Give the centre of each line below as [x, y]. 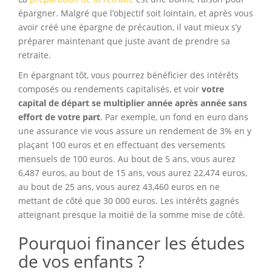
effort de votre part [59, 117]
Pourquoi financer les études [131, 243]
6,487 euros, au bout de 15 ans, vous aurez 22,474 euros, [133, 173]
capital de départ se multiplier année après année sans [133, 103]
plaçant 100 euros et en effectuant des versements [122, 145]
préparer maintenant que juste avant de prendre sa [124, 41]
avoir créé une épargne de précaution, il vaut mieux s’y [130, 27]
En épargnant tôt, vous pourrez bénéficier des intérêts [128, 75]
